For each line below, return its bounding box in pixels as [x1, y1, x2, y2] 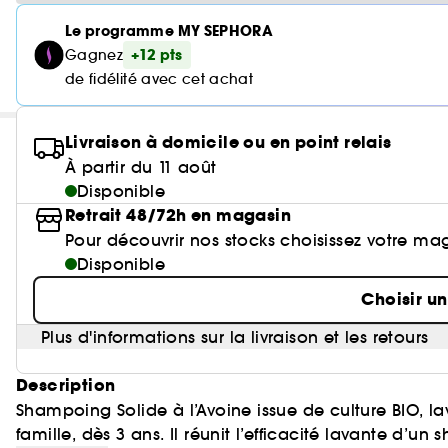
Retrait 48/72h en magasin [65, 204, 291, 227]
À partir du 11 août [65, 157, 217, 177]
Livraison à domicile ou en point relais [65, 131, 392, 154]
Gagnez [65, 46, 124, 64]
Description [16, 374, 116, 397]
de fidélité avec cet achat [65, 70, 254, 88]
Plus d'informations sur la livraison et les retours [41, 327, 429, 347]
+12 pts [131, 45, 183, 65]
